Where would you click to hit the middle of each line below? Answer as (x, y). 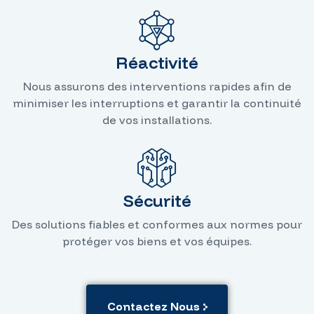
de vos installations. (157, 120)
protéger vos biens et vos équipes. (157, 241)
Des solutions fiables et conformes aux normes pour (157, 224)
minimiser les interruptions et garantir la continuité (157, 103)
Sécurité (157, 200)
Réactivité (157, 62)
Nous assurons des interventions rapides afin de (157, 86)
